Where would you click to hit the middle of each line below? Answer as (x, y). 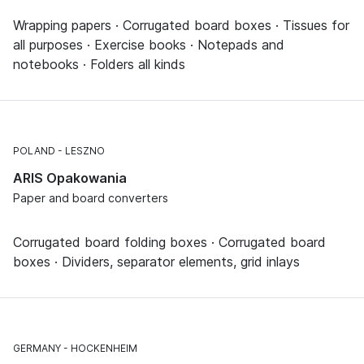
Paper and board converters (91, 197)
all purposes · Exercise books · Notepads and (149, 44)
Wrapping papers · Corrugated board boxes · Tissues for (181, 25)
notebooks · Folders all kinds (99, 64)
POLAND (34, 150)
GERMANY (37, 348)
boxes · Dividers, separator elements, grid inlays (156, 261)
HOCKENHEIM (104, 348)
